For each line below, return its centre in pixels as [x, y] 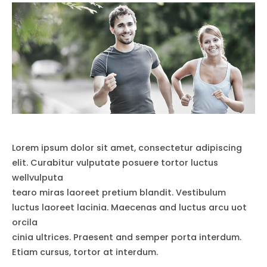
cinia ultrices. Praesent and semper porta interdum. [127, 237]
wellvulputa [38, 178]
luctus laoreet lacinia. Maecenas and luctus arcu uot [129, 208]
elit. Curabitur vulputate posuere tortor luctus [115, 163]
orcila [25, 223]
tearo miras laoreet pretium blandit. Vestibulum [119, 193]
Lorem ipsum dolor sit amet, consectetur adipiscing [127, 148]
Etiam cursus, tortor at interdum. [85, 252]
